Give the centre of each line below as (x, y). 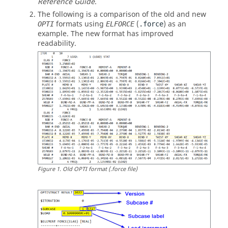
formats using (80, 24)
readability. (57, 43)
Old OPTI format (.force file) (100, 169)
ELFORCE (120, 24)
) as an (175, 24)
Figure (46, 169)
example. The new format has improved (106, 34)
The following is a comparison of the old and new (122, 14)
